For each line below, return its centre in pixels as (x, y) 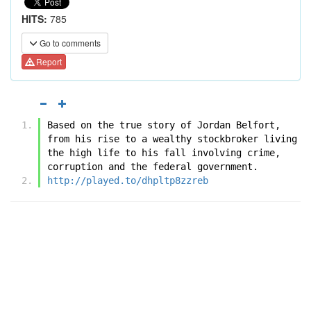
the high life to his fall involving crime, (164, 152)
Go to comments (69, 43)
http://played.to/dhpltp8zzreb (128, 180)
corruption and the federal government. (153, 166)
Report (48, 62)
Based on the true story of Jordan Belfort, (164, 125)
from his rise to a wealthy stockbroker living (172, 138)
